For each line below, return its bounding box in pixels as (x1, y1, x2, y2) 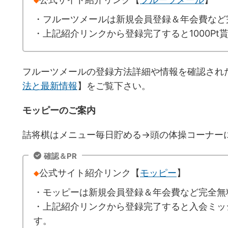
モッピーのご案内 (22, 104, 96, 116)
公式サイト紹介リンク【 (39, 167, 140, 178)
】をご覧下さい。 (77, 80, 151, 91)
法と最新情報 (22, 80, 77, 91)
